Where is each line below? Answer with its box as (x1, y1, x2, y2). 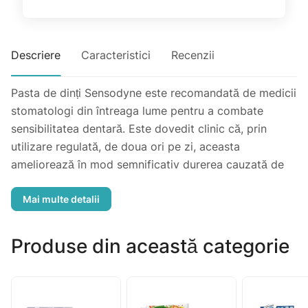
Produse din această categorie (11, 234, 289, 258)
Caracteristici (81, 48, 151, 63)
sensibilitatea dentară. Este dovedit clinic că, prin (11, 122, 267, 136)
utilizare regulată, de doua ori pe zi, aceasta (11, 140, 240, 154)
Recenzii (171, 48, 214, 63)
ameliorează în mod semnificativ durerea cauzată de (11, 157, 284, 172)
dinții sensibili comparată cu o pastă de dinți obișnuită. (11, 175, 293, 190)
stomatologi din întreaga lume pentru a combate (11, 104, 263, 118)
